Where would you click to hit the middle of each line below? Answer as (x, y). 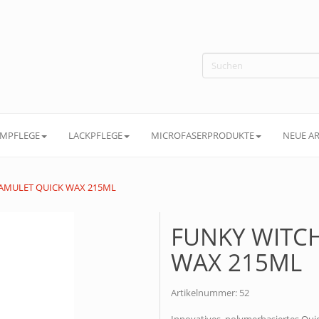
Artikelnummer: (205, 293)
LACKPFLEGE (95, 135)
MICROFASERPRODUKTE (203, 135)
